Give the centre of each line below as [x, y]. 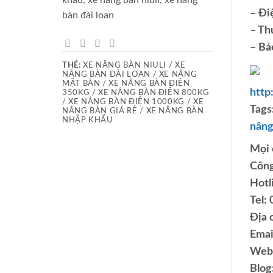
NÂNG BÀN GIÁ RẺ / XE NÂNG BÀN [133, 111]
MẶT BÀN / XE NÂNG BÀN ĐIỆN [126, 84]
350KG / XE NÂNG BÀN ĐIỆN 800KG [136, 93]
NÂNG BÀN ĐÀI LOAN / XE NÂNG [130, 75]
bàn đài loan [88, 15]
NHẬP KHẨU [88, 120]
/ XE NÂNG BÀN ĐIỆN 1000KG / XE [133, 102]
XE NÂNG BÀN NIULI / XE [133, 66]
